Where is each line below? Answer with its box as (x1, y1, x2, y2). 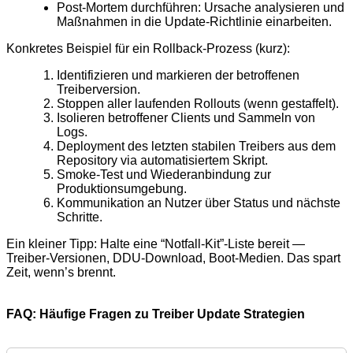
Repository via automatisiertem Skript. (57, 154, 268, 168)
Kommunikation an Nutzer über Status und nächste (57, 196, 340, 210)
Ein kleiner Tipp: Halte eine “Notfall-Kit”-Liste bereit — (6, 237, 305, 251)
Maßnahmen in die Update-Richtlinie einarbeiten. (57, 15, 332, 29)
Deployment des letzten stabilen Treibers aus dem (57, 139, 336, 154)
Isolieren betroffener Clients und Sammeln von (57, 111, 315, 125)
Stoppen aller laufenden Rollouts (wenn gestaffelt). (57, 97, 339, 111)
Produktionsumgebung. (57, 182, 187, 196)
